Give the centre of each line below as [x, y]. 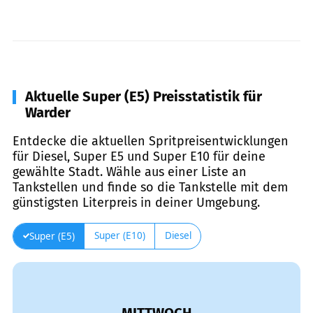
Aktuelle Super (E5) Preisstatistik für [144, 96]
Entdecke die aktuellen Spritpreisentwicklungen [151, 141]
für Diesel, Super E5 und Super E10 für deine [139, 156]
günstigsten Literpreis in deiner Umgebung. [136, 202]
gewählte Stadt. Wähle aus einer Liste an [130, 172]
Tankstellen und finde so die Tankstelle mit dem [150, 187]
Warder [48, 112]
